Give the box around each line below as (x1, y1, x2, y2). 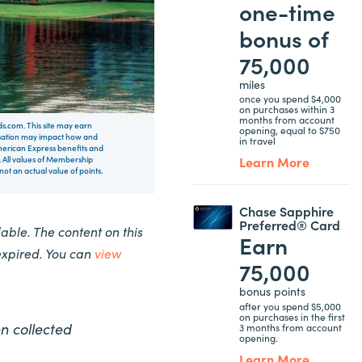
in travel (238, 133, 276, 147)
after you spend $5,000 (238, 298, 341, 313)
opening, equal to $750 (238, 123, 340, 137)
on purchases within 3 (238, 102, 335, 116)
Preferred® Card (238, 216, 340, 234)
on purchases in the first (238, 309, 345, 323)
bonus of (238, 21, 329, 54)
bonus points (238, 283, 305, 299)
